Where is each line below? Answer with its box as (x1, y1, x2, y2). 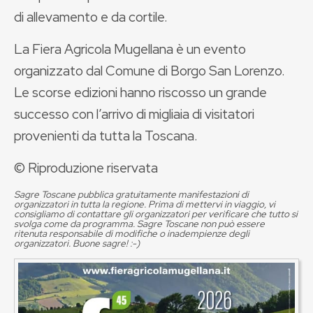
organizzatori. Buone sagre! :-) (14, 237, 140, 249)
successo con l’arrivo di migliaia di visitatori (14, 105, 254, 123)
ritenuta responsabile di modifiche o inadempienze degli (14, 227, 249, 240)
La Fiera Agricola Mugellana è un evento (14, 40, 246, 58)
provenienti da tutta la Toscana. (14, 126, 198, 145)
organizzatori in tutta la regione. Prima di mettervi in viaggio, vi (14, 198, 275, 210)
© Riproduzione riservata (14, 159, 158, 177)
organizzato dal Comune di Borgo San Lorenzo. (14, 61, 285, 80)
